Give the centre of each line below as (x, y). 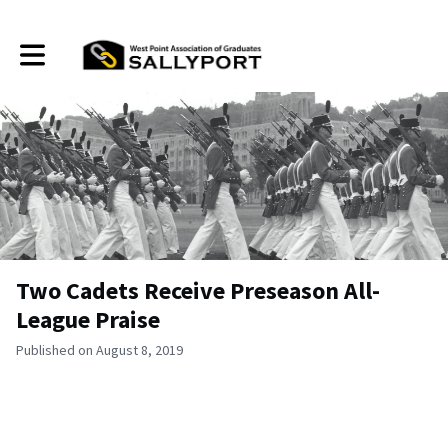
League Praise (88, 319)
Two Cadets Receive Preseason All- (198, 290)
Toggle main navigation (87, 47)
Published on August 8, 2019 (99, 350)
